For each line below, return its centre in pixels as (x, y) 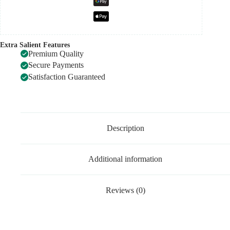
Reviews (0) (125, 190)
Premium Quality (56, 53)
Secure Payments (56, 65)
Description (125, 128)
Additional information (125, 159)
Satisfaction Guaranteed (67, 77)
